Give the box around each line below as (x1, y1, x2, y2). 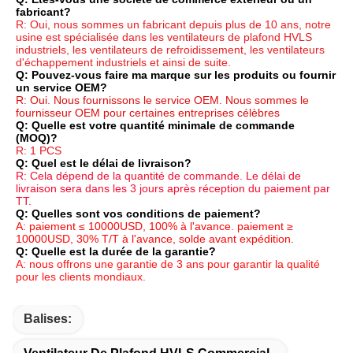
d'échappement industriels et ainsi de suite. (16, 55, 231, 69)
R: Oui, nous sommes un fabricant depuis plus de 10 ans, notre (16, 17, 331, 31)
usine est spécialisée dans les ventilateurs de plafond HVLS (16, 30, 312, 43)
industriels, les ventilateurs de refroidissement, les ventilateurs (16, 43, 325, 56)
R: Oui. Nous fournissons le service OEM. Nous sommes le (16, 93, 309, 106)
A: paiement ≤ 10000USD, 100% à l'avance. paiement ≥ (16, 219, 293, 232)
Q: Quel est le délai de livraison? (16, 156, 191, 169)
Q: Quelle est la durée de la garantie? (16, 244, 216, 258)
